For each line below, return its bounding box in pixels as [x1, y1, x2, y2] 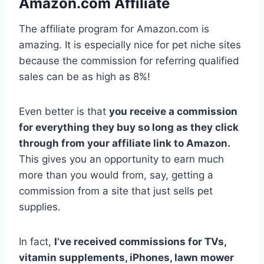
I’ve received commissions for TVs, [54, 235, 226, 247]
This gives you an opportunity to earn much [19, 153, 224, 165]
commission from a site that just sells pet [19, 184, 213, 197]
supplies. [19, 200, 61, 213]
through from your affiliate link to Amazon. [19, 137, 230, 149]
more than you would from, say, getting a [19, 169, 213, 181]
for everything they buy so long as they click [19, 121, 239, 133]
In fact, [19, 235, 54, 247]
